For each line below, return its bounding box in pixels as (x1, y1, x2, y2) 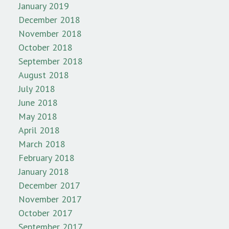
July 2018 (18, 83, 55, 95)
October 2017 (18, 207, 73, 219)
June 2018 (18, 97, 58, 109)
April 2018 (18, 124, 60, 136)
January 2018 (18, 166, 69, 178)
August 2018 (18, 69, 69, 81)
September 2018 (18, 55, 83, 67)
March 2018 (18, 138, 65, 150)
